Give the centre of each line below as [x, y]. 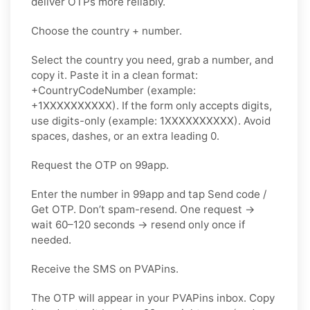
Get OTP [52, 209]
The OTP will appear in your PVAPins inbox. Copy [153, 298]
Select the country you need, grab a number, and [152, 60]
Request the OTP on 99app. [100, 165]
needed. [51, 239]
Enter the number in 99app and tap [119, 194]
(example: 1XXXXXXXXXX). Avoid [188, 120]
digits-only [79, 120]
